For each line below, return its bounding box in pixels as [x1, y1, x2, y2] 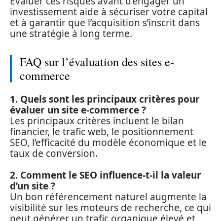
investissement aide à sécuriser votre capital [10, 5, 208, 18]
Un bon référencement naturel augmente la [10, 190, 207, 203]
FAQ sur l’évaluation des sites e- [20, 54, 174, 70]
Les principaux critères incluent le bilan [10, 114, 184, 127]
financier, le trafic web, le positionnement [10, 125, 193, 138]
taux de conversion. [10, 147, 98, 160]
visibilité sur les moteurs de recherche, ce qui [10, 201, 211, 214]
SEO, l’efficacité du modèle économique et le [10, 136, 207, 149]
